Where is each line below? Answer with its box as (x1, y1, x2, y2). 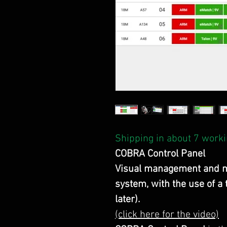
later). (115, 194, 140, 206)
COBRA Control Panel (115, 148, 205, 160)
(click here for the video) (115, 209, 219, 221)
